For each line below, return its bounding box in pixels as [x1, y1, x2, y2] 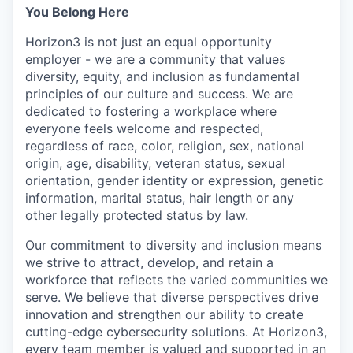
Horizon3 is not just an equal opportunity [25, 34, 272, 50]
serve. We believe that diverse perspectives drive [25, 289, 318, 306]
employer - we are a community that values [25, 51, 285, 68]
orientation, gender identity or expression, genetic [25, 173, 324, 189]
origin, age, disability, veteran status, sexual [25, 155, 285, 172]
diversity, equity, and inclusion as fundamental [25, 69, 299, 85]
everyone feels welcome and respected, [25, 121, 263, 137]
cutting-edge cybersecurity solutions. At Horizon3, [25, 324, 327, 340]
